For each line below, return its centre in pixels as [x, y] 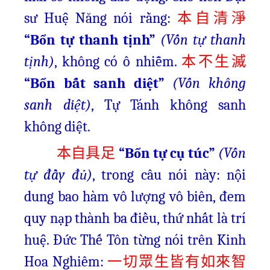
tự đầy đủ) [58, 175]
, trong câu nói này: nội [169, 175]
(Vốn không [209, 83]
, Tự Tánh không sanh [168, 105]
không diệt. [57, 127]
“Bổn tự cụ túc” [167, 153]
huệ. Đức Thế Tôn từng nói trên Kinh [135, 240]
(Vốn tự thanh [203, 40]
